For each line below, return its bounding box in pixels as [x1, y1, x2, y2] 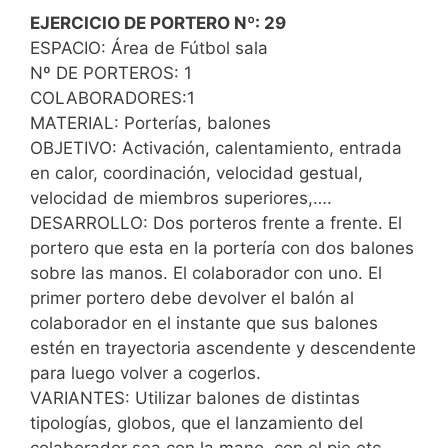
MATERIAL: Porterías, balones [30, 112, 271, 133]
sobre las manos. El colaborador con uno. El [30, 262, 382, 283]
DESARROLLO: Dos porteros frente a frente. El [30, 212, 402, 233]
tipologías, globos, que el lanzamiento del [30, 412, 363, 433]
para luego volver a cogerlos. [30, 362, 261, 383]
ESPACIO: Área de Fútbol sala [30, 37, 268, 58]
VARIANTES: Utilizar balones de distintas [30, 387, 360, 408]
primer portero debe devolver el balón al [30, 287, 354, 308]
